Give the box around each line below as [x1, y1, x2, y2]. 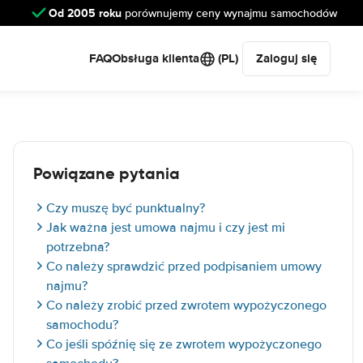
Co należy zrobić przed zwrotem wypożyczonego [46, 297, 327, 314]
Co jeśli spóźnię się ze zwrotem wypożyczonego [46, 336, 322, 352]
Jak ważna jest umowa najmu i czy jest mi [46, 220, 285, 236]
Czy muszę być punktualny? [46, 200, 205, 216]
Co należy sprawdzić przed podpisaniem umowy [46, 258, 322, 275]
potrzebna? [46, 239, 109, 255]
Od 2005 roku [49, 4, 122, 21]
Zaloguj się [256, 49, 317, 67]
